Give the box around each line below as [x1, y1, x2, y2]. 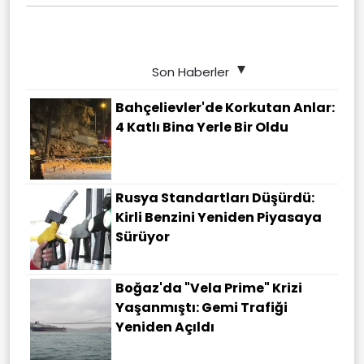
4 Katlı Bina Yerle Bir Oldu [115, 118, 288, 137]
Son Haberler [151, 63, 229, 81]
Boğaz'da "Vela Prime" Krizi [115, 279, 302, 298]
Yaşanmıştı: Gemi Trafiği [115, 298, 288, 318]
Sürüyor [115, 227, 170, 247]
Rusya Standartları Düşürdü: [115, 188, 314, 208]
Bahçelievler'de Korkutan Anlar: [115, 98, 335, 118]
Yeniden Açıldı [115, 318, 214, 337]
